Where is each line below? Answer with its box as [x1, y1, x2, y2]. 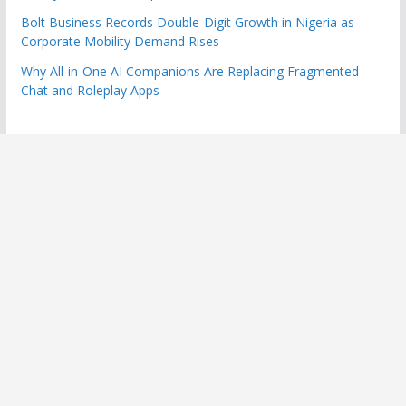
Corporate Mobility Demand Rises [20, 32, 219, 50]
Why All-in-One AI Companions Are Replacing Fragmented [20, 62, 359, 80]
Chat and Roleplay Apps [20, 81, 159, 99]
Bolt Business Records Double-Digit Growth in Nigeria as [20, 13, 354, 31]
